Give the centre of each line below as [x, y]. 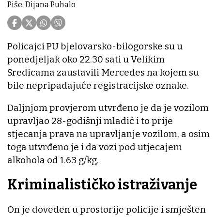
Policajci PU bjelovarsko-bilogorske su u [95, 46]
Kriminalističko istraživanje [102, 185]
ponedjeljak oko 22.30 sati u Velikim [86, 60]
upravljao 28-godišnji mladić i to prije [90, 121]
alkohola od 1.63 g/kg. [53, 160]
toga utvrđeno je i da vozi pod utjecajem [95, 147]
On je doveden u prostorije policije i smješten [107, 209]
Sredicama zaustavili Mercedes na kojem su [103, 73]
